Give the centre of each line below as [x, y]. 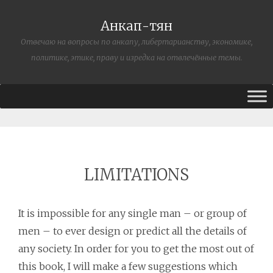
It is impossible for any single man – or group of [133, 213]
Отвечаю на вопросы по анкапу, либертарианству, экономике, [136, 42]
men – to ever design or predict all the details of [133, 231]
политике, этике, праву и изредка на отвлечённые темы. [136, 58]
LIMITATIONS [136, 175]
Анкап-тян [136, 26]
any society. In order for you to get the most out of [136, 249]
